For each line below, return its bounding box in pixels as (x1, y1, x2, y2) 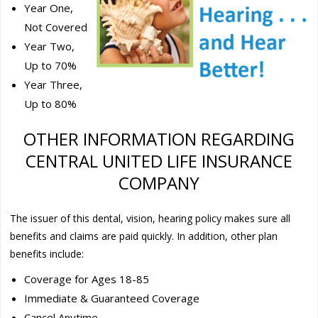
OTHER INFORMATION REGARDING (23, 126, 295, 150)
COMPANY (119, 170, 199, 194)
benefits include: (10, 246, 84, 261)
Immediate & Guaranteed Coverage (24, 290, 200, 305)
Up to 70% (24, 57, 77, 72)
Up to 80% (24, 96, 77, 111)
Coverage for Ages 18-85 (24, 271, 150, 286)
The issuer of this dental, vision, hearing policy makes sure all (10, 211, 291, 225)
